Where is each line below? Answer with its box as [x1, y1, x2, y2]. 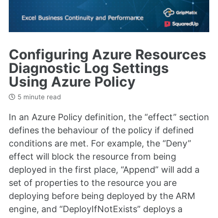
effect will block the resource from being [9, 151, 176, 162]
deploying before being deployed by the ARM [9, 190, 195, 201]
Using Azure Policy [9, 73, 135, 90]
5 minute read [16, 93, 61, 101]
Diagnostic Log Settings [9, 59, 169, 76]
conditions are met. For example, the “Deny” [9, 138, 191, 148]
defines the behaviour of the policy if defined [9, 125, 194, 135]
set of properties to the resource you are [9, 177, 177, 188]
